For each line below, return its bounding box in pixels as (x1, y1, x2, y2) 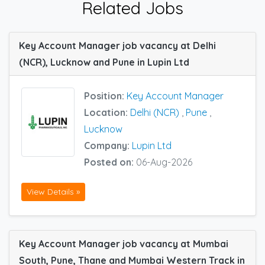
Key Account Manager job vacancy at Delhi (19, 40, 216, 52)
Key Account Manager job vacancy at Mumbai (19, 237, 228, 250)
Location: (84, 106, 130, 119)
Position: (84, 90, 127, 102)
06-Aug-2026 (136, 156, 192, 169)
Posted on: (84, 156, 136, 169)
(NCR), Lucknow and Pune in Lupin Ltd (19, 56, 189, 69)
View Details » (27, 186, 80, 197)
